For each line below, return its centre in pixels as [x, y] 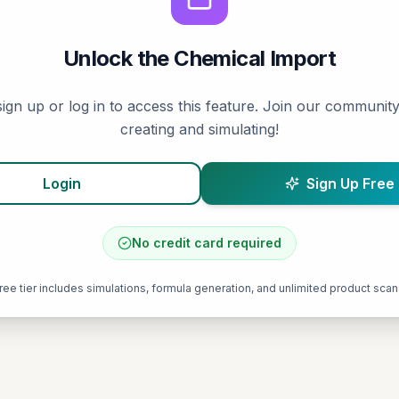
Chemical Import [255, 58]
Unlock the [118, 58]
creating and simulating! [199, 129]
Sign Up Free [350, 183]
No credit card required [207, 243]
